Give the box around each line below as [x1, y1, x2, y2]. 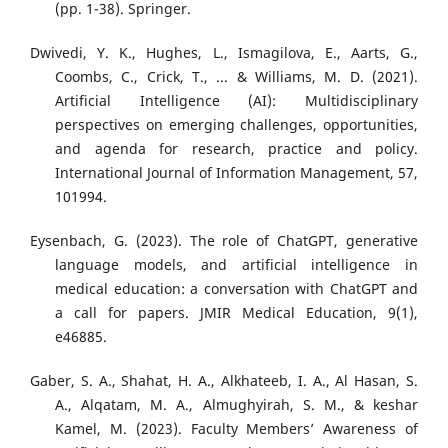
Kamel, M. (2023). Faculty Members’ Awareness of [55, 419, 418, 439]
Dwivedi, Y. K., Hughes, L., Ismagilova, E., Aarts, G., [30, 43, 418, 63]
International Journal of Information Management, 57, [55, 163, 418, 183]
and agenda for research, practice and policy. [55, 139, 418, 159]
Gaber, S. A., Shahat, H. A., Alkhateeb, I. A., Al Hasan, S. [30, 371, 418, 391]
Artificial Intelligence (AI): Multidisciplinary [55, 91, 418, 111]
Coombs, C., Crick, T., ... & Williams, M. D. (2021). [55, 67, 418, 87]
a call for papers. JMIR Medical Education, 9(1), [55, 303, 418, 323]
